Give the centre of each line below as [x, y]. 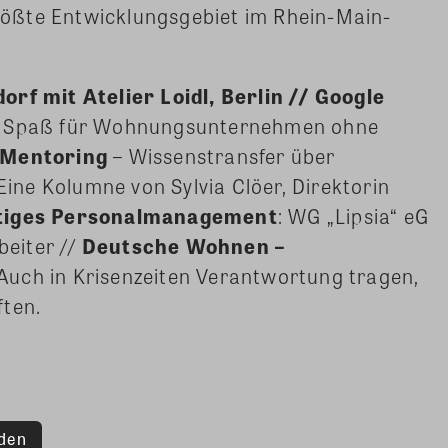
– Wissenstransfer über [222, 156]
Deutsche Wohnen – [183, 246]
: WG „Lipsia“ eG [353, 216]
